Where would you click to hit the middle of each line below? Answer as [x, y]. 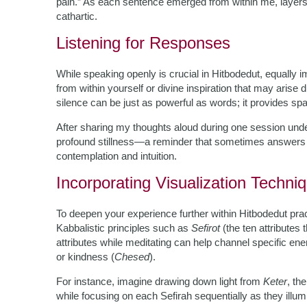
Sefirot [206, 228]
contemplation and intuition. [116, 156]
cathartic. [77, 16]
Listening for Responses [143, 43]
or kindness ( [85, 257]
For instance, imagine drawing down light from [160, 281]
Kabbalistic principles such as [124, 228]
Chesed [132, 257]
